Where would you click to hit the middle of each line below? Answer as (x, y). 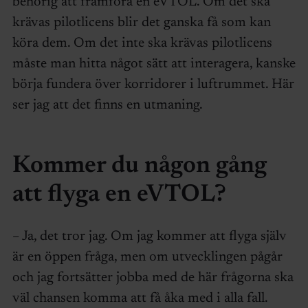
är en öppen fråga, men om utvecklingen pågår (147, 257)
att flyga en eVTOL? (119, 195)
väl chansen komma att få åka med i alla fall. (140, 299)
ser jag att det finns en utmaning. (107, 106)
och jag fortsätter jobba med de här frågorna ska (153, 278)
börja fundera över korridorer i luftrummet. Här (153, 85)
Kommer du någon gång (139, 166)
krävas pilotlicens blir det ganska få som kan (141, 23)
